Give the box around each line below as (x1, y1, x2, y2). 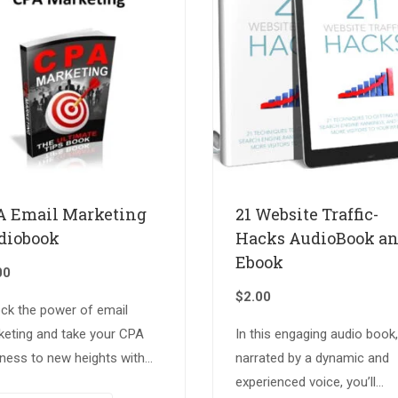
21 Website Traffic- (235, 203, 378, 226)
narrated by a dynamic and (235, 350, 389, 367)
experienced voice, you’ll (235, 374, 376, 391)
